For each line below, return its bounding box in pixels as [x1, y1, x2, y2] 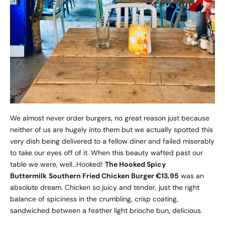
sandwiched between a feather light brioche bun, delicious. [10, 205, 202, 215]
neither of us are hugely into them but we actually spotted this [10, 125, 213, 134]
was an [179, 171, 204, 180]
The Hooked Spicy [105, 159, 166, 169]
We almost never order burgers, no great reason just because [10, 113, 209, 123]
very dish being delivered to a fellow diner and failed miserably [10, 136, 214, 146]
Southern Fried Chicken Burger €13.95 [49, 171, 179, 180]
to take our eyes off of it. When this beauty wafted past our [10, 148, 203, 157]
